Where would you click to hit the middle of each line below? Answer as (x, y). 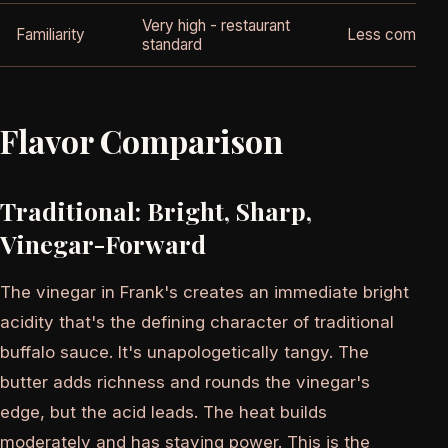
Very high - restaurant (216, 26)
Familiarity (50, 35)
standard (172, 45)
